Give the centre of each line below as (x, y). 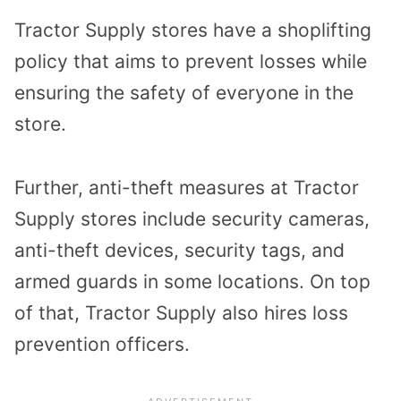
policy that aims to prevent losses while (191, 62)
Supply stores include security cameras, (192, 218)
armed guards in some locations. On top (192, 281)
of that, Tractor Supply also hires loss (181, 312)
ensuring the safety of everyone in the (184, 93)
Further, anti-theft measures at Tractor (187, 187)
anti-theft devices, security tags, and (179, 250)
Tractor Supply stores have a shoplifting (193, 30)
